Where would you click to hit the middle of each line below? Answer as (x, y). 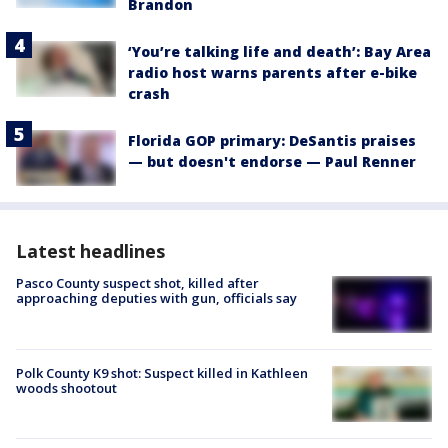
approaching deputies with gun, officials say (156, 298)
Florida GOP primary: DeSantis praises (272, 141)
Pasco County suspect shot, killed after (137, 283)
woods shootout (66, 387)
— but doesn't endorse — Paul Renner (272, 162)
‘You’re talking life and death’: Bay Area (279, 52)
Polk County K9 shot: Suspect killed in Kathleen (162, 372)
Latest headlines (90, 251)
